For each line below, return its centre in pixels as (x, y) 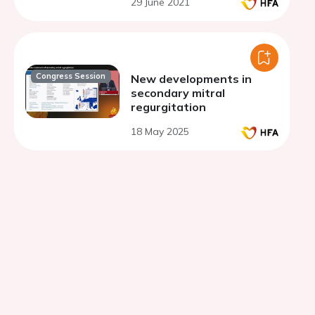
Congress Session (71, 76)
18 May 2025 (160, 131)
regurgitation (168, 107)
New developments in (191, 79)
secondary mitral (178, 93)
